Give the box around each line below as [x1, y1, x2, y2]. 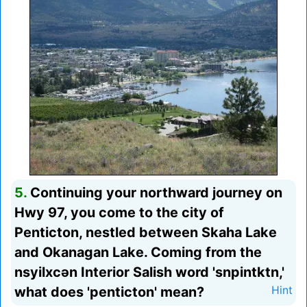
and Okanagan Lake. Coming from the [14, 244, 262, 261]
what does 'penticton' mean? [14, 284, 204, 301]
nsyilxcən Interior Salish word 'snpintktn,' [14, 264, 284, 281]
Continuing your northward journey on [27, 184, 282, 201]
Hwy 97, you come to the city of [14, 204, 224, 221]
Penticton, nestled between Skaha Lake [14, 224, 277, 241]
